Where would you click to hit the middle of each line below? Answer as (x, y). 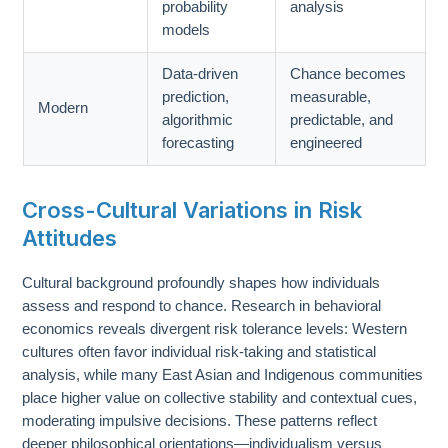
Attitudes (70, 238)
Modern (63, 108)
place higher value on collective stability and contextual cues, (220, 398)
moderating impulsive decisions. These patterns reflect (200, 421)
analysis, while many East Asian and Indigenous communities (223, 375)
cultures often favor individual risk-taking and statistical (199, 352)
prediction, (196, 97)
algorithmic (198, 120)
